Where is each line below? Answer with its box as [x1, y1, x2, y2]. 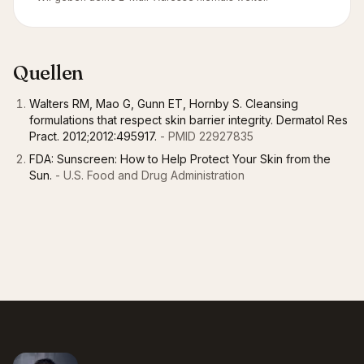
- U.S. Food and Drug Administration [52, 168, 245, 182]
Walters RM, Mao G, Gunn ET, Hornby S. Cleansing [29, 97, 298, 110]
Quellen [13, 61, 84, 84]
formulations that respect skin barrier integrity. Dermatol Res [29, 113, 348, 127]
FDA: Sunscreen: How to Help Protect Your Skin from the [29, 152, 331, 166]
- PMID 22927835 [157, 129, 253, 143]
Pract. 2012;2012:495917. [29, 129, 157, 143]
